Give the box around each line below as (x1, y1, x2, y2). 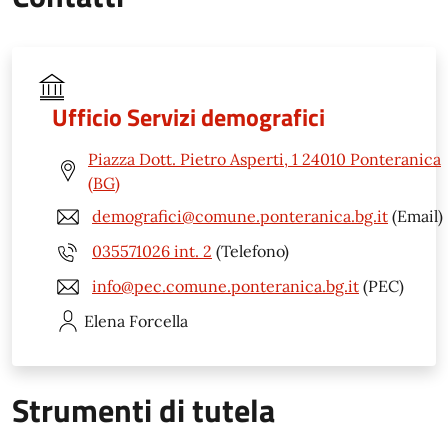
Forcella (129, 310, 188, 331)
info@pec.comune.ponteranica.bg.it (92, 276, 359, 297)
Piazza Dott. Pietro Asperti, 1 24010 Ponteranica (88, 148, 441, 169)
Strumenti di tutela (12, 385, 275, 434)
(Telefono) (212, 241, 289, 262)
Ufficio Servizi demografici (52, 98, 325, 135)
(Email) (388, 206, 443, 227)
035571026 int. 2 (92, 241, 212, 262)
